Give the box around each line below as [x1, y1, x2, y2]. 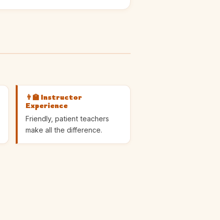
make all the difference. [25, 125, 102, 134]
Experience [25, 101, 68, 110]
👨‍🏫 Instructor [25, 92, 82, 102]
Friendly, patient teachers [25, 114, 109, 123]
